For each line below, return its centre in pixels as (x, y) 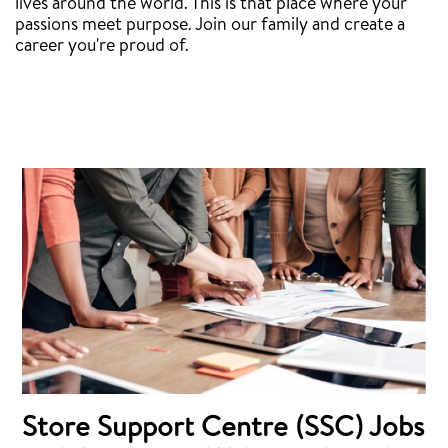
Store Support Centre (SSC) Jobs (223, 430)
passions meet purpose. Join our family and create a (210, 25)
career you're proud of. (102, 46)
